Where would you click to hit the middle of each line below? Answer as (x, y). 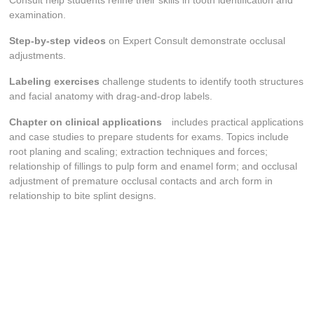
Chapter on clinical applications (86, 122)
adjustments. (38, 56)
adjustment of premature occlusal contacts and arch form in (141, 181)
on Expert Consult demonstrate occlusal (197, 41)
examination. (38, 15)
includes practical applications (233, 122)
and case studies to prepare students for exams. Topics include (149, 137)
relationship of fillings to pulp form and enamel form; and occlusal (153, 166)
